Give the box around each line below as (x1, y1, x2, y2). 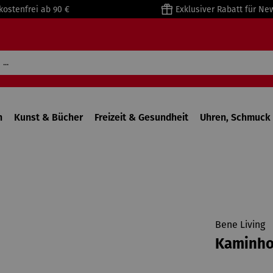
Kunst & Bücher (13, 112, 83, 123)
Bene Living (214, 219, 265, 230)
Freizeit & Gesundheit (94, 112, 188, 123)
